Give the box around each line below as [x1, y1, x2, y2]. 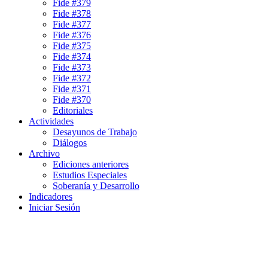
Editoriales [53, 105, 93, 115]
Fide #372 [53, 72, 91, 83]
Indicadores [29, 191, 72, 202]
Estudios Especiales [53, 169, 127, 180]
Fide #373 [53, 62, 91, 72]
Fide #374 [53, 51, 91, 62]
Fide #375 [53, 40, 91, 51]
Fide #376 [53, 29, 91, 40]
